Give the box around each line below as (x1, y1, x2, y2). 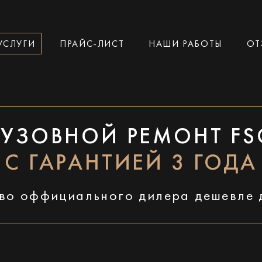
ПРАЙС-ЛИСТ (60, 39, 125, 49)
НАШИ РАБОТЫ (149, 39, 222, 49)
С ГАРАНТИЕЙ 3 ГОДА (5, 153, 257, 175)
